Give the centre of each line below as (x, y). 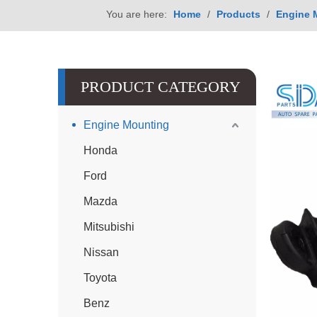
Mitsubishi (109, 227)
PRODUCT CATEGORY (161, 87)
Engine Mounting (126, 125)
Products (238, 14)
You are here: (136, 14)
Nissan (101, 252)
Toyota (100, 278)
